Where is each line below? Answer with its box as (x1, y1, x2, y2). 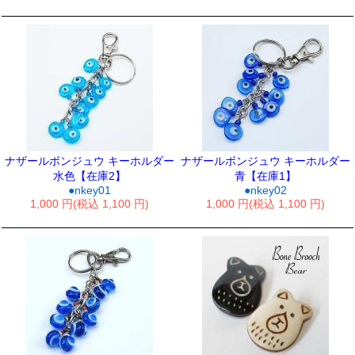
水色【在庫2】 (53, 170, 126, 182)
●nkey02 (244, 184, 287, 197)
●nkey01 (68, 184, 111, 197)
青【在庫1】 (235, 170, 296, 182)
